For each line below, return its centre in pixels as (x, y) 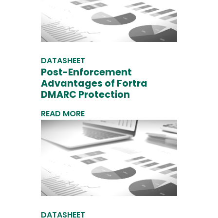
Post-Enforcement (86, 73)
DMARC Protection (85, 95)
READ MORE (63, 114)
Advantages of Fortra (94, 84)
